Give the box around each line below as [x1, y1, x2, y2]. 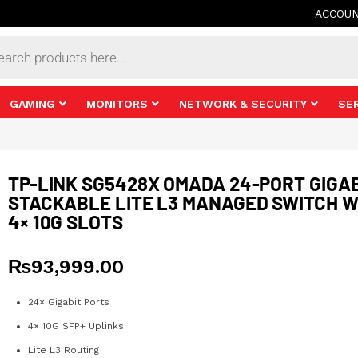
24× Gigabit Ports [27, 296, 109, 308]
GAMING [9, 97, 55, 110]
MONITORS [86, 97, 148, 110]
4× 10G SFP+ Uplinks [27, 320, 124, 332]
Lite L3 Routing [27, 344, 99, 356]
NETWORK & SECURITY [178, 97, 307, 110]
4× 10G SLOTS [7, 210, 123, 233]
